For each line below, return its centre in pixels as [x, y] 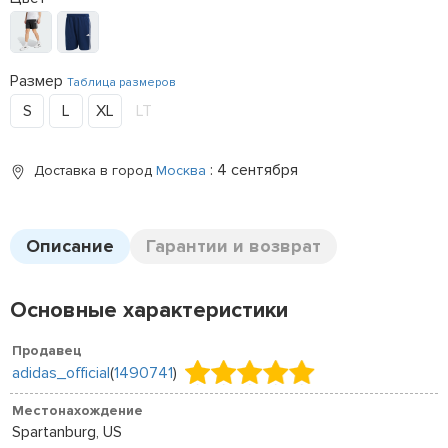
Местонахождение [77, 410]
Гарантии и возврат [233, 246]
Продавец [47, 350]
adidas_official [61, 372]
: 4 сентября [254, 170]
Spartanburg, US [67, 432]
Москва [181, 170]
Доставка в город [95, 170]
